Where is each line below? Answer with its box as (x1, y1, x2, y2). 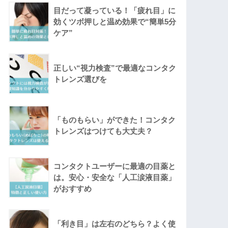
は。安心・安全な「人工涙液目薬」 (53, 173, 176, 182)
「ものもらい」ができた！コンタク (53, 116, 176, 125)
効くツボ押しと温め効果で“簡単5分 (53, 17, 177, 26)
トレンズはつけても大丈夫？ (53, 127, 153, 136)
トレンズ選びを (53, 75, 107, 84)
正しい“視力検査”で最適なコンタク (53, 64, 177, 73)
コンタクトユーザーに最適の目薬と (53, 162, 176, 171)
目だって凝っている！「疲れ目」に (53, 6, 176, 15)
